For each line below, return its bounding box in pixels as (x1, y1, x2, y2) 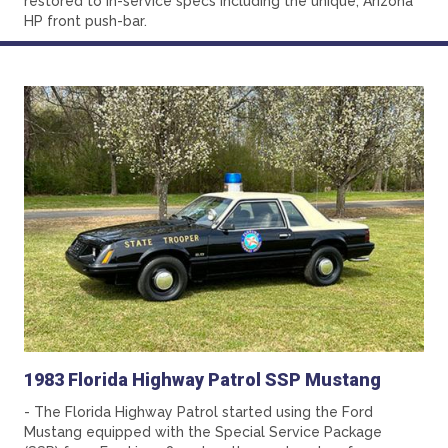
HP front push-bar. (24, 12, 147, 29)
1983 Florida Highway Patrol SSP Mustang (24, 369, 381, 391)
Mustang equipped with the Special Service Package (24, 424, 382, 441)
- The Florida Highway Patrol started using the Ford (24, 404, 373, 421)
